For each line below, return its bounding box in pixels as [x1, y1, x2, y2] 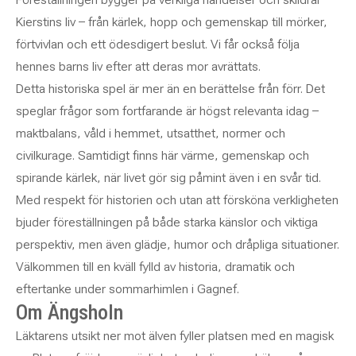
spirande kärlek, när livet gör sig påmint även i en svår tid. [16, 170, 321, 185]
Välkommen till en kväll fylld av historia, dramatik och [16, 259, 295, 274]
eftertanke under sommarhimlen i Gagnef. [16, 281, 239, 296]
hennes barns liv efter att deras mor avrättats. [16, 59, 261, 74]
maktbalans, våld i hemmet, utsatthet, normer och [16, 126, 285, 141]
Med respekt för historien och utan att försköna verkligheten [16, 192, 339, 207]
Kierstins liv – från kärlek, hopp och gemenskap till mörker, [16, 14, 327, 29]
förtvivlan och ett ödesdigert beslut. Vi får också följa [16, 37, 300, 52]
